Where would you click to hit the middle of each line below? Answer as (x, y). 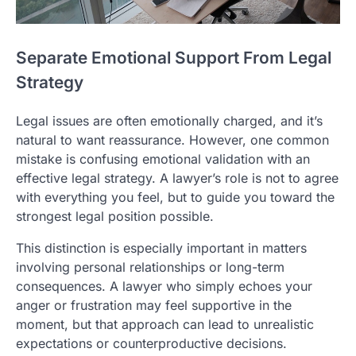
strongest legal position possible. (115, 216)
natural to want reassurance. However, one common (172, 139)
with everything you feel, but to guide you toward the (175, 197)
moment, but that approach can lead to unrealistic (165, 324)
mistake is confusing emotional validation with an (163, 159)
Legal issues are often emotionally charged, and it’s (169, 120)
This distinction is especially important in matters (161, 248)
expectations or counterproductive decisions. (151, 343)
